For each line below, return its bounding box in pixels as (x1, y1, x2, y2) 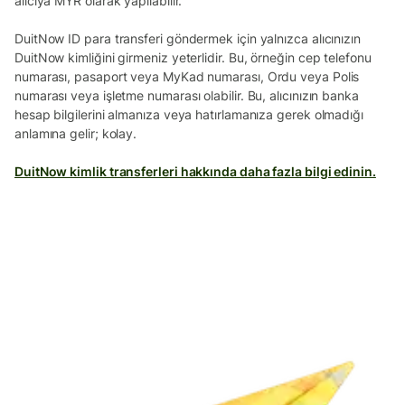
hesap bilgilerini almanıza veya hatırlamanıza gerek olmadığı (14, 106, 363, 122)
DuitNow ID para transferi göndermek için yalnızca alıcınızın (14, 30, 361, 46)
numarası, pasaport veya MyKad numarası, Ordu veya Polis (14, 68, 360, 84)
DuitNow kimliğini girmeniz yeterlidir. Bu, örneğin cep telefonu (14, 49, 372, 65)
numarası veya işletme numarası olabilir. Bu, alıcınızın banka (14, 87, 359, 103)
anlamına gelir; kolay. (14, 125, 137, 141)
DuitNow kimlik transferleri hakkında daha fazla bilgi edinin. (14, 163, 376, 179)
